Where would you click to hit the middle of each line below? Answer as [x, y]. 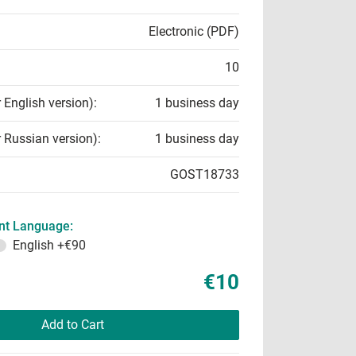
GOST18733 [205, 174]
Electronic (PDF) [194, 31]
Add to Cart [72, 325]
